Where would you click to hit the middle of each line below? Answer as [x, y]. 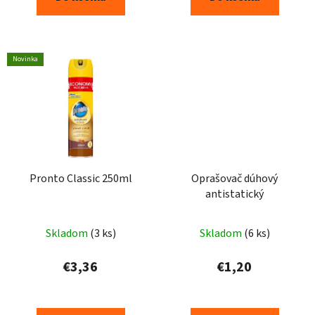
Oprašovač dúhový [234, 178]
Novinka [25, 59]
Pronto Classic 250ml [81, 178]
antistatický [234, 194]
